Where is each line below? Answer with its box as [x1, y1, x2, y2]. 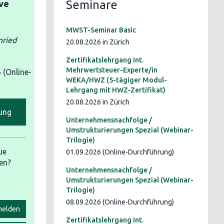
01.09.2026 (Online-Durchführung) [66, 148, 174, 156]
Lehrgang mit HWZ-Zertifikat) [66, 86, 165, 94]
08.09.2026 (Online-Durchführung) [66, 198, 174, 206]
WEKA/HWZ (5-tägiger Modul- [66, 76, 167, 84]
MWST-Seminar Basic [66, 26, 136, 34]
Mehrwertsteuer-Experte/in [66, 66, 157, 74]
